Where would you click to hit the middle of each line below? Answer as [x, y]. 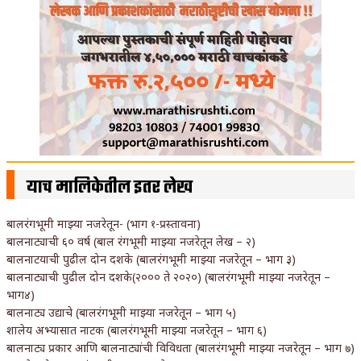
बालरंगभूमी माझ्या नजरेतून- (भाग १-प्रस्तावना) [104, 223]
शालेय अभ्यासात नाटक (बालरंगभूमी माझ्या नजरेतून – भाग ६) [137, 330]
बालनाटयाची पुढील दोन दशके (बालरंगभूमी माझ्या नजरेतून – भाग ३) [151, 259]
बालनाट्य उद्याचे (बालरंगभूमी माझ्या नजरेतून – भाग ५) [121, 312]
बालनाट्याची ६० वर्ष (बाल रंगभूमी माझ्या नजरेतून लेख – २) [131, 241]
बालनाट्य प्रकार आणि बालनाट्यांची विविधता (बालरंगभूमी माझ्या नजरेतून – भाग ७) [180, 347]
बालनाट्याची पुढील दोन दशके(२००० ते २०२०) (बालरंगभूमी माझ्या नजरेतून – [168, 276]
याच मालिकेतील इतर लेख [110, 187]
